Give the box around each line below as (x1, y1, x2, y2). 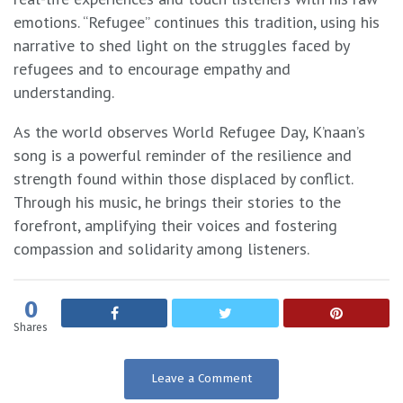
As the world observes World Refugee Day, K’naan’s (13, 121, 365, 142)
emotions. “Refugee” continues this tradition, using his (13, 11, 380, 32)
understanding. (13, 81, 114, 103)
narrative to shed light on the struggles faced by (13, 34, 349, 56)
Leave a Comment (151, 371, 252, 386)
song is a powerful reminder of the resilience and (13, 144, 352, 166)
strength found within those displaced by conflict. (13, 167, 353, 189)
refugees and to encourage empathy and (13, 58, 291, 79)
